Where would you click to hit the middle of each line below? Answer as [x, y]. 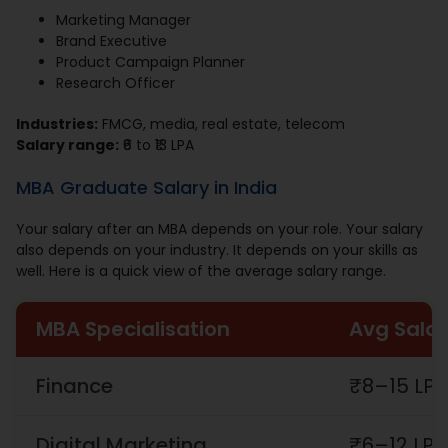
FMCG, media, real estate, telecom [222, 124]
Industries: [57, 124]
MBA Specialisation [133, 329]
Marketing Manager [124, 20]
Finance [75, 386]
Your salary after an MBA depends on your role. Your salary [220, 229]
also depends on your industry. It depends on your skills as [217, 250]
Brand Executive [112, 41]
